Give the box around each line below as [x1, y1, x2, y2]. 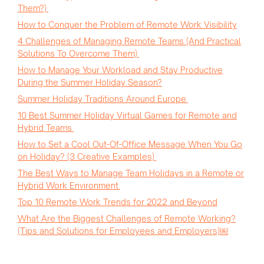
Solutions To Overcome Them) [18, 48, 139, 59]
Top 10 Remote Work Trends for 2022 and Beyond [18, 197, 217, 207]
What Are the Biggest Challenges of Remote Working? [18, 213, 236, 224]
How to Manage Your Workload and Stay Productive [18, 65, 223, 75]
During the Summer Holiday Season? [18, 77, 162, 88]
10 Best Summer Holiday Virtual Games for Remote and [18, 110, 237, 121]
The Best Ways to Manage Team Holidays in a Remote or [18, 168, 244, 179]
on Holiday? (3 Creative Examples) [18, 151, 156, 162]
